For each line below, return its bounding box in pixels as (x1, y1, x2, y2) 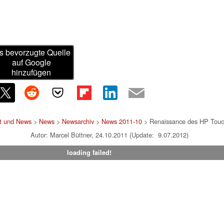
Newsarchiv (62, 116, 94, 126)
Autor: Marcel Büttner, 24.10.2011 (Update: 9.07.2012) (30, 130, 188, 140)
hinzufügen (11, 66, 51, 78)
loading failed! (66, 148, 111, 157)
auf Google (11, 56, 51, 68)
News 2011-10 (101, 116, 142, 126)
